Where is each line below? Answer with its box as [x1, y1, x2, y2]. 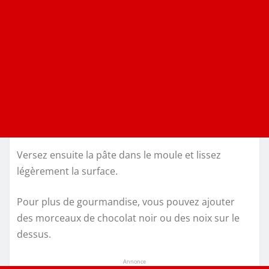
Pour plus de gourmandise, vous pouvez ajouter [17, 195, 235, 209]
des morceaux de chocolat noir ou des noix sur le [17, 211, 240, 225]
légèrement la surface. [17, 165, 118, 178]
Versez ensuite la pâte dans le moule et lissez [17, 148, 221, 162]
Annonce [123, 258, 146, 266]
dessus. [17, 228, 51, 241]
